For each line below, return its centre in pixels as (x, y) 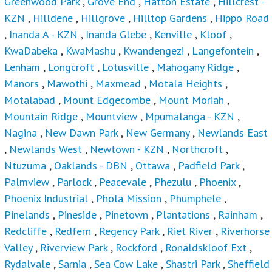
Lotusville (125, 67)
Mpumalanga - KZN (190, 117)
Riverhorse (245, 231)
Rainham (238, 215)
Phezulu (173, 182)
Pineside (77, 215)
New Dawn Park (81, 133)
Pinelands (27, 215)
